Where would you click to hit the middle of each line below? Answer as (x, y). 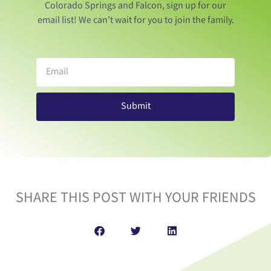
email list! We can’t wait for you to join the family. (135, 20)
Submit (135, 106)
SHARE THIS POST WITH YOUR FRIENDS (135, 197)
